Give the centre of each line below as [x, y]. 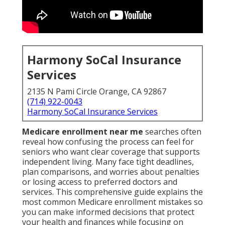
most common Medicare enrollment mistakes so [113, 202]
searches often [172, 132]
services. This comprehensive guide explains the [113, 192]
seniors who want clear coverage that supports [111, 152]
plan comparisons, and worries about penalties [111, 172]
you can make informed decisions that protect [108, 212]
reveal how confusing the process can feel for [108, 142]
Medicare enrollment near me [83, 132]
